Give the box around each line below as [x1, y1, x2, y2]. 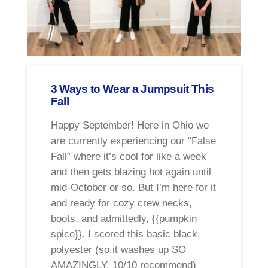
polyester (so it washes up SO [50, 244, 186, 256]
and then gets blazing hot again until [50, 166, 211, 178]
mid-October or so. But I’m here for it [50, 182, 216, 194]
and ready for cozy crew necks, [50, 197, 192, 209]
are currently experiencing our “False [50, 135, 216, 147]
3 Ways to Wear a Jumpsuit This [50, 81, 214, 95]
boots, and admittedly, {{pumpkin [50, 213, 197, 225]
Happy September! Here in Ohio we [50, 120, 209, 132]
